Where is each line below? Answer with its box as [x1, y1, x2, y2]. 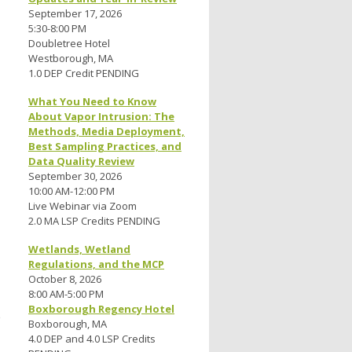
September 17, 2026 [28, 6, 122, 21]
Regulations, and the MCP [28, 257, 164, 272]
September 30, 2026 [28, 169, 122, 184]
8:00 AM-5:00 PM [28, 287, 104, 302]
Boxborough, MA [28, 317, 107, 332]
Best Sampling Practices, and [28, 139, 181, 154]
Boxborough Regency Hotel [28, 302, 174, 317]
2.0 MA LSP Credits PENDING [28, 214, 160, 229]
